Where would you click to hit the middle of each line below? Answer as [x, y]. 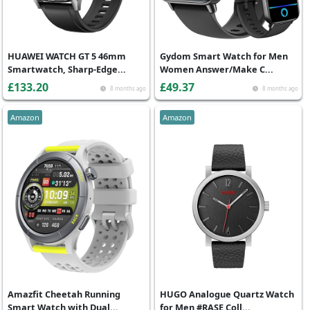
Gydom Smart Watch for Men [224, 56]
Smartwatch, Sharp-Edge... [67, 69]
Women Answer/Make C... [217, 69]
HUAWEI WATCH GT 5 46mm [67, 56]
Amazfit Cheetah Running [64, 294]
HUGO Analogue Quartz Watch [227, 294]
